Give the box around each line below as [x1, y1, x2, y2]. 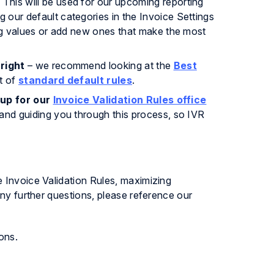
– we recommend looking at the [24, 59, 174, 72]
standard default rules [18, 74, 133, 86]
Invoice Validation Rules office [53, 94, 207, 106]
